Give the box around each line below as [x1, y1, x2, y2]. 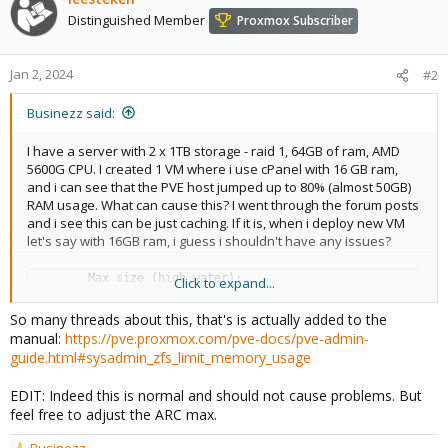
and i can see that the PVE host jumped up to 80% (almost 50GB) [27, 177, 411, 196]
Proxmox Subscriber [237, 11, 353, 29]
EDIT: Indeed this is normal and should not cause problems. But [10, 385, 422, 405]
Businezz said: [27, 103, 115, 122]
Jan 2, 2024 [10, 64, 73, 83]
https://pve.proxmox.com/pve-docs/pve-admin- [65, 328, 369, 348]
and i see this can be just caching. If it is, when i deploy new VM [27, 213, 405, 232]
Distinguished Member [68, 10, 205, 29]
